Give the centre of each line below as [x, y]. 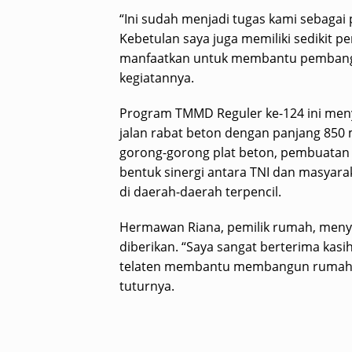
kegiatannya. [157, 78]
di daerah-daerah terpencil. [200, 192]
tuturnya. [147, 286]
